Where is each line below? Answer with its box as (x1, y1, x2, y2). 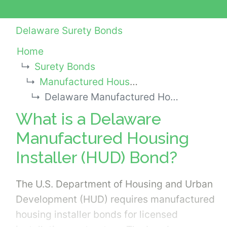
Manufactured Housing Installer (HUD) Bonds (39, 75, 130, 88)
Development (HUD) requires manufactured (16, 193, 215, 205)
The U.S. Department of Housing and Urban (16, 177, 213, 190)
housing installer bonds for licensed (16, 208, 178, 220)
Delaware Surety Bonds (16, 24, 123, 37)
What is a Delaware (16, 109, 161, 128)
